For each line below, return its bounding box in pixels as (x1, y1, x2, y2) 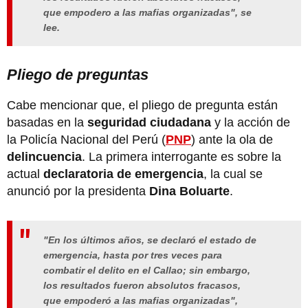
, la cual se (203, 167, 263, 181)
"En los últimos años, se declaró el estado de (43, 234, 256, 246)
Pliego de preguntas (7, 66, 148, 84)
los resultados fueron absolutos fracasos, (43, 280, 241, 291)
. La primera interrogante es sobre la (82, 150, 281, 164)
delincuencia (7, 150, 82, 164)
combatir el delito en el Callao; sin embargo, (43, 265, 250, 276)
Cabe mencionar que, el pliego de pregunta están (7, 98, 278, 113)
